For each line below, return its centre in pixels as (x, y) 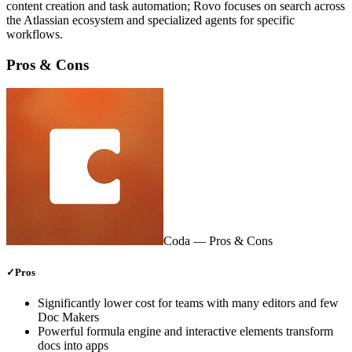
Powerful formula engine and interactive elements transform (185, 331)
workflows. (35, 34)
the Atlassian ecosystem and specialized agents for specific (150, 20)
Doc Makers (68, 317)
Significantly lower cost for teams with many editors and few (188, 302)
